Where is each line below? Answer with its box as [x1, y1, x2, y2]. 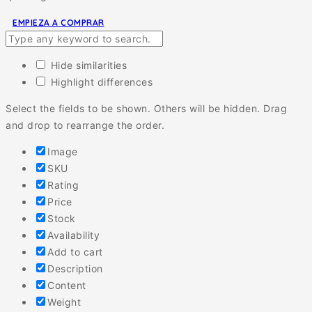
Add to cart [47, 246, 103, 258]
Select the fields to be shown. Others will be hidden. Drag [6, 102, 287, 115]
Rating [47, 179, 79, 192]
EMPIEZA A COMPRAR [13, 17, 104, 29]
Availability [47, 229, 100, 242]
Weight [47, 296, 81, 309]
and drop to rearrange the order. [6, 119, 164, 132]
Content [47, 279, 86, 292]
